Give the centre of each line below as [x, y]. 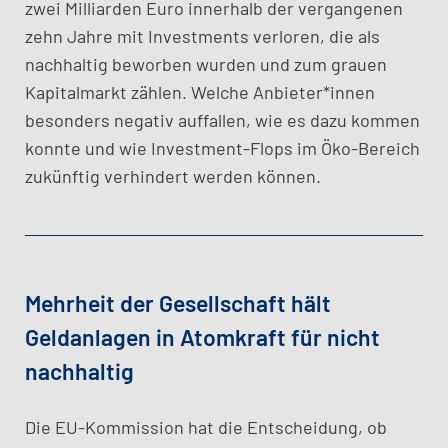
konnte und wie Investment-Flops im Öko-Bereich [222, 148]
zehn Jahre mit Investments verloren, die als [202, 36]
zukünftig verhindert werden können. [173, 176]
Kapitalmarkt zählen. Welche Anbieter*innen [200, 92]
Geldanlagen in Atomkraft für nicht [202, 337]
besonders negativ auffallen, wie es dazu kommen [222, 120]
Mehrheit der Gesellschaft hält [178, 303]
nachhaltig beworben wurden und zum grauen [206, 64]
